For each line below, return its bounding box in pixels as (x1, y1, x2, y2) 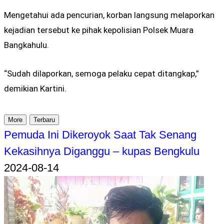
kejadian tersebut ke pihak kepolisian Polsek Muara (4, 25, 193, 35)
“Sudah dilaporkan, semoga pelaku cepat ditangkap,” (4, 68, 199, 79)
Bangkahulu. (4, 40, 49, 50)
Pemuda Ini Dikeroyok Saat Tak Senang (4, 128, 196, 141)
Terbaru (33, 115, 55, 123)
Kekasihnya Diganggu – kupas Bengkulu (4, 144, 199, 157)
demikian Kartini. (4, 83, 66, 94)
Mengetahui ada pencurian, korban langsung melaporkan (4, 10, 214, 20)
